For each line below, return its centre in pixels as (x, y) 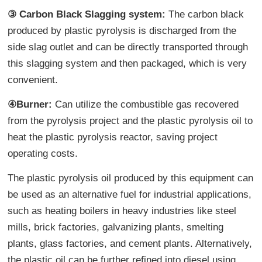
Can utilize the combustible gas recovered (147, 104)
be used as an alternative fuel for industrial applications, (130, 194)
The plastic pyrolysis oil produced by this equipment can (131, 178)
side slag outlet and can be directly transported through (128, 47)
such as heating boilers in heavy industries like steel (122, 211)
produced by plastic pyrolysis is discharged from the (122, 30)
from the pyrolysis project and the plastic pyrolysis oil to (130, 120)
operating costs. (43, 153)
